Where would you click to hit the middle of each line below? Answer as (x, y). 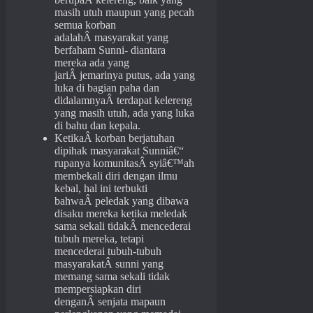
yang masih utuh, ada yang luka (124, 113)
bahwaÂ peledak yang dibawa (122, 201)
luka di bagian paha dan (107, 88)
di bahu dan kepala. (97, 126)
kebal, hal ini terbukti (101, 189)
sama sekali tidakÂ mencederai (123, 226)
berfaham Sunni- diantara (110, 50)
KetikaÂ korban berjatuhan (115, 138)
